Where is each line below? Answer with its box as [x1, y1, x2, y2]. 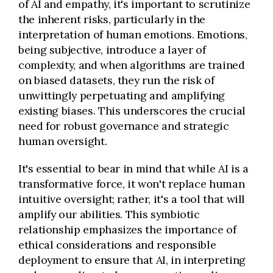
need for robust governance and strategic [18, 119, 229, 133]
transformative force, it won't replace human [18, 177, 245, 191]
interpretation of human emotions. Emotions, [18, 27, 247, 41]
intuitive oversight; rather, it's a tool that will [18, 192, 246, 206]
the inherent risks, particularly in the [18, 12, 206, 26]
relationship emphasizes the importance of [18, 222, 236, 236]
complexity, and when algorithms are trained [18, 58, 245, 72]
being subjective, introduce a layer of [18, 43, 206, 57]
